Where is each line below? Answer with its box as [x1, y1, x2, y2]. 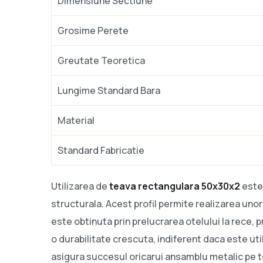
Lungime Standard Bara [58, 83, 160, 97]
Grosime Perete [58, 23, 129, 37]
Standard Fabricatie [58, 143, 144, 157]
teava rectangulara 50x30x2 [109, 179, 240, 193]
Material [58, 113, 95, 127]
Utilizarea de [51, 179, 109, 193]
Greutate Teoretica [58, 53, 145, 67]
